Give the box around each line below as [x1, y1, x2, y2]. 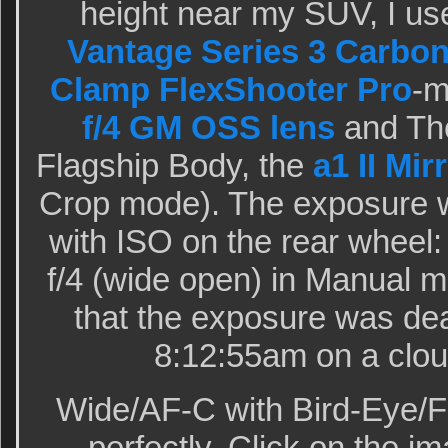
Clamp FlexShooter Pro [50, 71, 412, 108]
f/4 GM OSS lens [81, 109, 335, 146]
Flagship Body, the [35, 147, 313, 184]
